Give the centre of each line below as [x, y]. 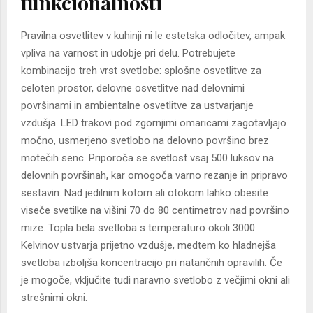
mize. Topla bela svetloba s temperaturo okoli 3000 [138, 228]
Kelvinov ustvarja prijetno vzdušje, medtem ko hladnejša [148, 246]
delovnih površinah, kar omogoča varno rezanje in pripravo [154, 176]
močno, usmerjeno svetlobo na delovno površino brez [145, 141]
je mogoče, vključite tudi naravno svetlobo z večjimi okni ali [155, 281]
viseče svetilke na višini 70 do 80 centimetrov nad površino [155, 211]
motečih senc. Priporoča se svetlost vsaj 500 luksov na [147, 158]
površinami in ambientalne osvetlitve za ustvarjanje [137, 106]
